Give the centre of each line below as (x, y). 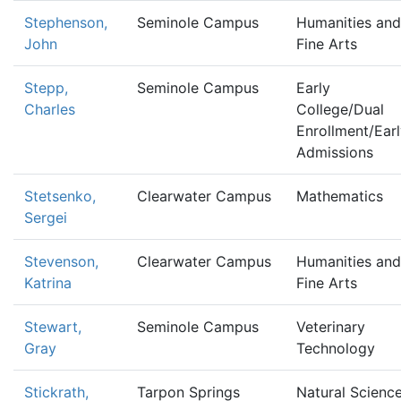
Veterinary (331, 327)
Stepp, (46, 88)
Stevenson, (61, 261)
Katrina (48, 283)
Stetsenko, (60, 196)
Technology (336, 348)
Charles (50, 109)
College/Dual (340, 109)
